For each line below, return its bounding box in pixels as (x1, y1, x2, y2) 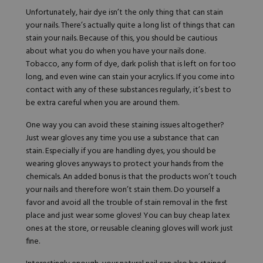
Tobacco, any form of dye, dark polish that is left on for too (26, 58, 236, 72)
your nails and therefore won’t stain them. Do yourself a (26, 183, 220, 197)
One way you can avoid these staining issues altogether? (26, 119, 224, 133)
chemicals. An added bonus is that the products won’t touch (26, 170, 237, 184)
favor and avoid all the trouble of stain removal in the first (26, 196, 228, 210)
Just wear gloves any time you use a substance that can (26, 131, 219, 146)
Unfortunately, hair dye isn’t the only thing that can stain (26, 6, 223, 20)
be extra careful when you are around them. (26, 96, 181, 110)
